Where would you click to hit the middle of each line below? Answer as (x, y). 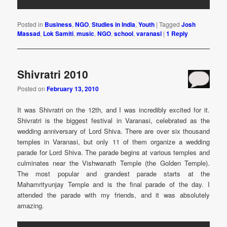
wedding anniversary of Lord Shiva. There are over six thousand (113, 131)
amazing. (31, 205)
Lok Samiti (59, 33)
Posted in (30, 24)
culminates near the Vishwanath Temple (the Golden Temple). (113, 163)
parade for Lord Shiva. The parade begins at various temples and (113, 152)
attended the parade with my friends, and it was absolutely (113, 195)
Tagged (170, 24)
